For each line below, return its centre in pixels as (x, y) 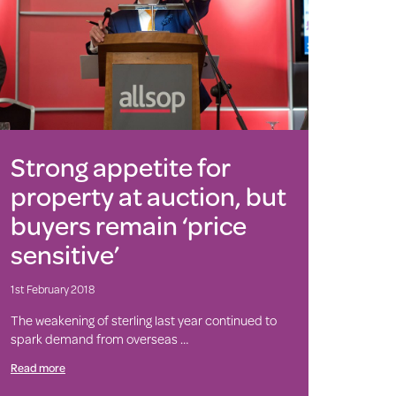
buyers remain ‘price (128, 225)
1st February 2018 (52, 289)
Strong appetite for (120, 167)
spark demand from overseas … (99, 339)
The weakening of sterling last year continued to (143, 321)
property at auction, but (148, 196)
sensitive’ (65, 255)
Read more (38, 368)
